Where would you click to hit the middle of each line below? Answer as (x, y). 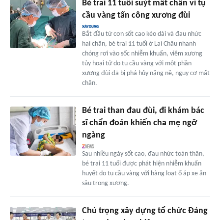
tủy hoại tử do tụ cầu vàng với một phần (137, 63)
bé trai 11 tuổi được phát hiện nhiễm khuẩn (141, 164)
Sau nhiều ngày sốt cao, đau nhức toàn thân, (143, 154)
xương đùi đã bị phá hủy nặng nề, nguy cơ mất (146, 73)
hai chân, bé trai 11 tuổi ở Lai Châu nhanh (139, 44)
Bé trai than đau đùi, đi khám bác (143, 110)
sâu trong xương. (105, 183)
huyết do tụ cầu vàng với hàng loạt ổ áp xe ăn (144, 173)
